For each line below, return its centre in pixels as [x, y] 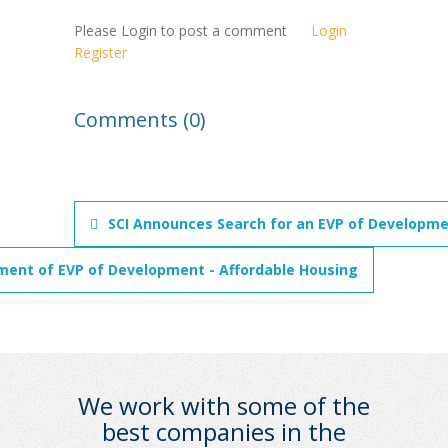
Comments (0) [140, 120]
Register [100, 53]
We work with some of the [224, 406]
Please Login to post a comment [192, 31]
